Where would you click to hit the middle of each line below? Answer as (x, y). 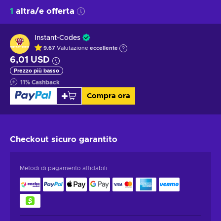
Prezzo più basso (37, 71)
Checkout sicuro (44, 139)
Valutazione (73, 48)
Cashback (46, 82)
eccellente (104, 48)
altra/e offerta (44, 11)
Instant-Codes (57, 38)
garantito (98, 139)
